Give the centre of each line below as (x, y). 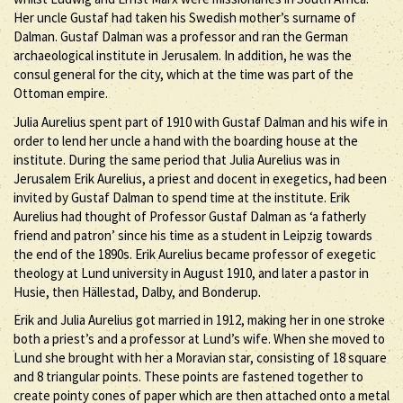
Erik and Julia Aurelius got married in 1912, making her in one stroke (199, 320)
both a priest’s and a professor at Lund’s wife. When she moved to (199, 339)
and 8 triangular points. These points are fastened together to (188, 376)
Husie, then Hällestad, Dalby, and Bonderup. (137, 291)
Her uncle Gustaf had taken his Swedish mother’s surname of (185, 18)
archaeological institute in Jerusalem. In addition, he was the (183, 55)
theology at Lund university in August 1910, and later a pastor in (191, 273)
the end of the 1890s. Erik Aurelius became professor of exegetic (195, 254)
